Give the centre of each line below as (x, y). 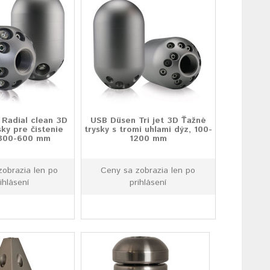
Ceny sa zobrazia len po (148, 171)
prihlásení (148, 183)
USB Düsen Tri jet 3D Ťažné (148, 121)
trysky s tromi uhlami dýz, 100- (148, 130)
